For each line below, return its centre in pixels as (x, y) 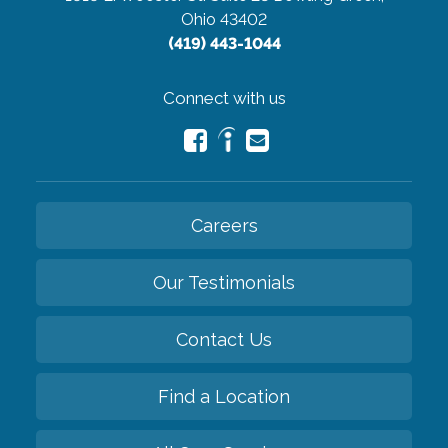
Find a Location (224, 396)
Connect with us (224, 97)
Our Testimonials (224, 282)
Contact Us (224, 339)
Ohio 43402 (224, 19)
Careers (224, 225)
